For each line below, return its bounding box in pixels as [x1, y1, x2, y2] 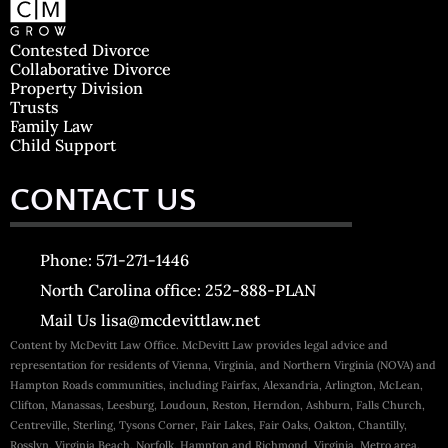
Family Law [10, 116, 93, 137]
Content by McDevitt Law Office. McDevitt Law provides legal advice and [10, 338, 388, 352]
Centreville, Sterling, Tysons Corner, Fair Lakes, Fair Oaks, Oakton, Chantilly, [10, 418, 407, 432]
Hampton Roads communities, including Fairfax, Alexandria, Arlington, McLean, [10, 378, 423, 392]
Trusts [10, 97, 59, 118]
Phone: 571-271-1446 [40, 250, 189, 270]
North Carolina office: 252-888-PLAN [40, 280, 316, 300]
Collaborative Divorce [10, 59, 171, 80]
